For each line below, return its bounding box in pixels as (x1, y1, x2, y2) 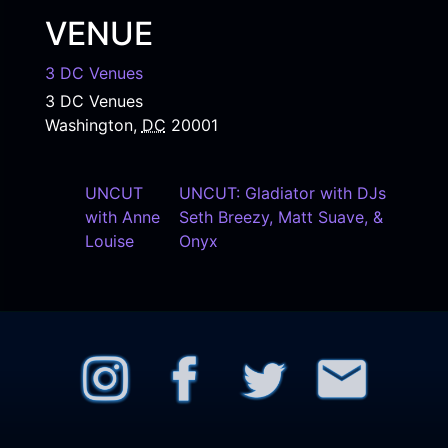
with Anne (84, 206, 160, 227)
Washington (44, 114, 133, 135)
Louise (84, 230, 134, 251)
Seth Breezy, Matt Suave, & (178, 206, 383, 227)
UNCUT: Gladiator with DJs (178, 182, 386, 203)
